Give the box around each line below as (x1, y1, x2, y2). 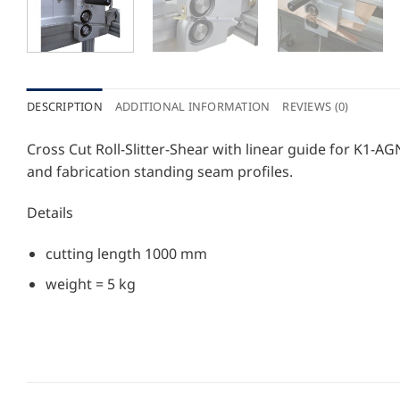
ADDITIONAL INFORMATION (114, 98, 271, 115)
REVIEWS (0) (282, 98, 349, 115)
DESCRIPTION (27, 98, 103, 115)
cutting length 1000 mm (45, 243, 207, 263)
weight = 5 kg (45, 274, 136, 295)
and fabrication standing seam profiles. (27, 162, 293, 182)
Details (27, 203, 73, 223)
